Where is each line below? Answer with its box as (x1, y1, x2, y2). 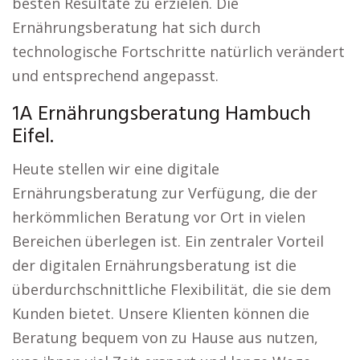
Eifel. (12, 121, 54, 153)
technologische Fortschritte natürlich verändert (12, 42, 345, 61)
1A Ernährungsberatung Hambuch (12, 98, 311, 131)
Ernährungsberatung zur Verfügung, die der (12, 183, 317, 202)
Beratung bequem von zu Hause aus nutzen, (12, 328, 318, 347)
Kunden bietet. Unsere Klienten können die (12, 304, 309, 323)
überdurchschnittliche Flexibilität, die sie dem (12, 280, 331, 299)
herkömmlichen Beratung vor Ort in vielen (12, 207, 305, 227)
